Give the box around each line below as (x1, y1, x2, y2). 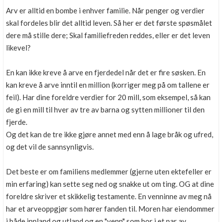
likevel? (6, 43, 31, 52)
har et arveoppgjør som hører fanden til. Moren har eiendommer (6, 204, 215, 213)
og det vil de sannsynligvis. (6, 142, 94, 151)
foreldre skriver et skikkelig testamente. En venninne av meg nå (6, 192, 212, 201)
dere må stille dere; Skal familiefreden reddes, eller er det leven (6, 31, 210, 40)
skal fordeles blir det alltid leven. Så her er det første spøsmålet (6, 18, 212, 27)
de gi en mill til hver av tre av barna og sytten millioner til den (6, 105, 205, 114)
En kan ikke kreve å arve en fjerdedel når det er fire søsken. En (6, 68, 206, 77)
